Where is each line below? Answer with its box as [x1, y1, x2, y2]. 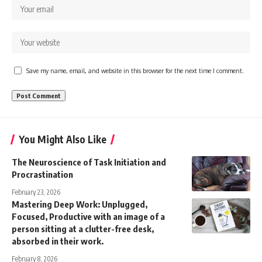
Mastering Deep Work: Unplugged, [12, 199, 147, 210]
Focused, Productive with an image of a [12, 211, 165, 222]
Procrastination [12, 169, 73, 180]
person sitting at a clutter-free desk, [12, 223, 154, 235]
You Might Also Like [19, 133, 106, 146]
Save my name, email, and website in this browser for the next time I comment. [26, 67, 244, 75]
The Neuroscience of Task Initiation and [12, 157, 166, 168]
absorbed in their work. [12, 236, 104, 247]
